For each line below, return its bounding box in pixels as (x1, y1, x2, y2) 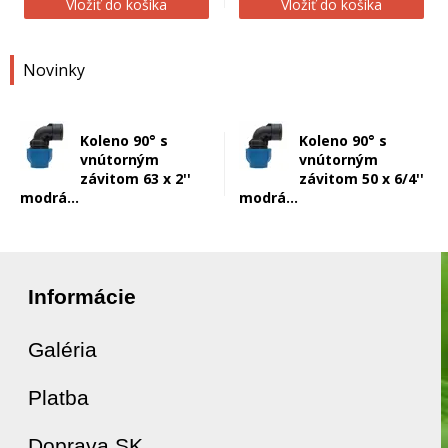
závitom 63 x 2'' (80, 169, 191, 188)
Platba (28, 386, 89, 409)
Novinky (23, 59, 85, 81)
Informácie (28, 285, 136, 308)
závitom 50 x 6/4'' (299, 169, 424, 188)
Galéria (28, 338, 97, 361)
